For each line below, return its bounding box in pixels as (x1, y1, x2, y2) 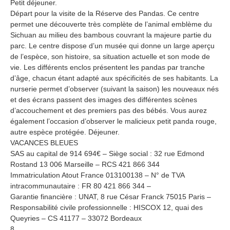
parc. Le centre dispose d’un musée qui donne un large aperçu (10, 41, 215, 50)
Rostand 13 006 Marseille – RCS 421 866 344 (10, 160, 160, 168)
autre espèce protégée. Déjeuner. (10, 127, 120, 136)
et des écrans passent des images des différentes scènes (10, 95, 197, 104)
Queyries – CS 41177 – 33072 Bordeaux (10, 214, 142, 222)
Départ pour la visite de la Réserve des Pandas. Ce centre (10, 9, 199, 17)
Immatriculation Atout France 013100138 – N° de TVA (10, 170, 184, 179)
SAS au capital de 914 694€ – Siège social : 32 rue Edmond (10, 149, 204, 158)
